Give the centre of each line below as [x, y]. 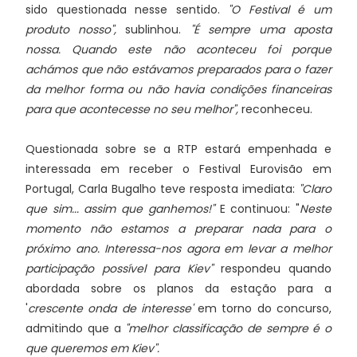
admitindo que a [76, 328]
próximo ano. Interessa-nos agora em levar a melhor [178, 249]
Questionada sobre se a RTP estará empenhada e [178, 149]
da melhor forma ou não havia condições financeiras [178, 89]
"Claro [315, 189]
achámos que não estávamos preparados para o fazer [178, 69]
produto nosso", [71, 29]
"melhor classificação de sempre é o [228, 328]
